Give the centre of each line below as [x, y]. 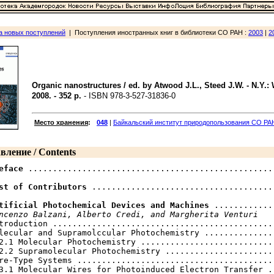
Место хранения [61, 122]
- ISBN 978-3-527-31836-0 [128, 96]
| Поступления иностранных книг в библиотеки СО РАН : [157, 32]
